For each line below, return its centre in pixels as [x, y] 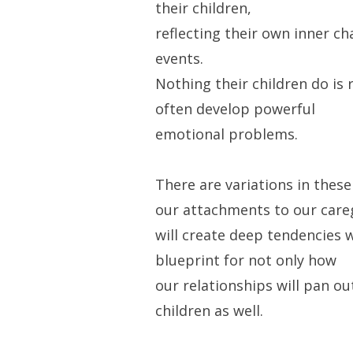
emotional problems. [226, 134]
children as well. [209, 311]
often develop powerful [235, 109]
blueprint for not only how [245, 260]
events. [179, 59]
